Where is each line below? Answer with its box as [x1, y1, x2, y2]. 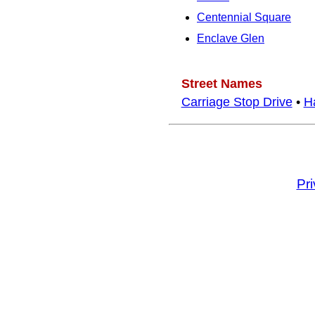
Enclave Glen [197, 32, 264, 45]
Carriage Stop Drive [181, 94, 292, 109]
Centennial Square [197, 11, 291, 24]
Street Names [181, 76, 262, 91]
